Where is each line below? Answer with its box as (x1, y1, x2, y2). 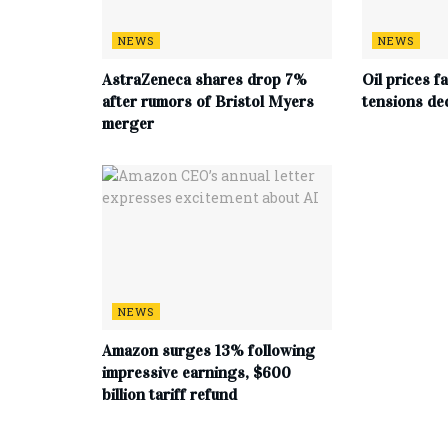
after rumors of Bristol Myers (102, 92, 314, 112)
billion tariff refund (102, 384, 237, 404)
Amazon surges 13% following (102, 340, 315, 360)
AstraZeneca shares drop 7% (102, 70, 307, 90)
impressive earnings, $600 (102, 362, 291, 382)
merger (102, 114, 154, 134)
